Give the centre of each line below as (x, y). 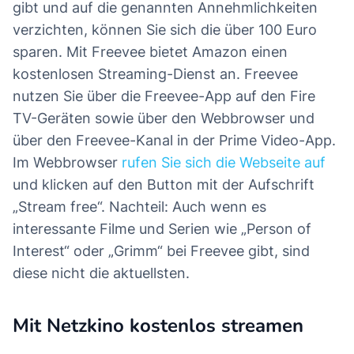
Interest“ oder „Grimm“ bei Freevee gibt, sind (161, 251)
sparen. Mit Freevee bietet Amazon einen (150, 52)
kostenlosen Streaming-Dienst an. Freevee (155, 74)
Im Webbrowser (67, 163)
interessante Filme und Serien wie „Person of (162, 229)
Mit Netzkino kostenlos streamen (158, 326)
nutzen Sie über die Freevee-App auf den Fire (164, 96)
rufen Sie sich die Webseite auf (224, 163)
